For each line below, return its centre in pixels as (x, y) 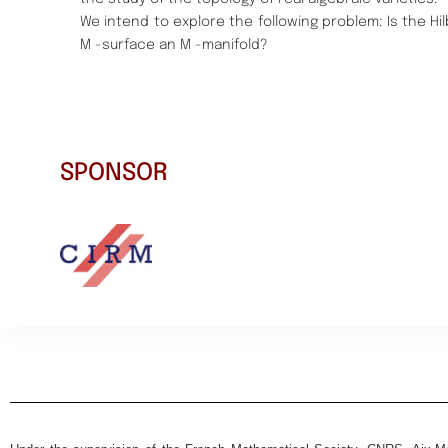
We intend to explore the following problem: (233, 22)
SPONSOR (114, 173)
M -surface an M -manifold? (174, 45)
